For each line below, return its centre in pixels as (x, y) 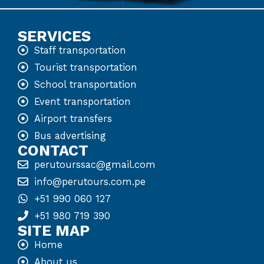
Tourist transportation (85, 67)
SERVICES (54, 36)
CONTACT (53, 150)
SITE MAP (54, 230)
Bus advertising (70, 136)
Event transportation (82, 101)
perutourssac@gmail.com (95, 164)
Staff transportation (80, 50)
